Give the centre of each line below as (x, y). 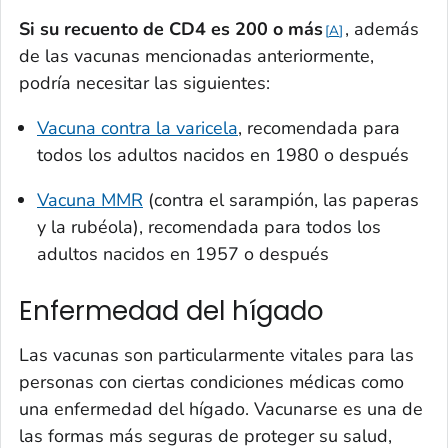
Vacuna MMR (90, 200)
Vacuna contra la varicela (137, 128)
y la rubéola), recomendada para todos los (209, 227)
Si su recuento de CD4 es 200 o (153, 29)
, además (382, 29)
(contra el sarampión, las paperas (281, 200)
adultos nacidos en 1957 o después (183, 254)
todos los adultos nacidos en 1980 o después (223, 155)
